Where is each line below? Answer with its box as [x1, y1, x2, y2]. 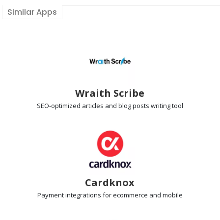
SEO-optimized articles [36, 101, 104, 110]
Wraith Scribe [75, 86, 145, 100]
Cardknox [85, 175, 135, 189]
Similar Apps [7, 6, 57, 18]
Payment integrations [37, 190, 101, 199]
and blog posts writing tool [103, 101, 183, 110]
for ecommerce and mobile [101, 190, 183, 199]
